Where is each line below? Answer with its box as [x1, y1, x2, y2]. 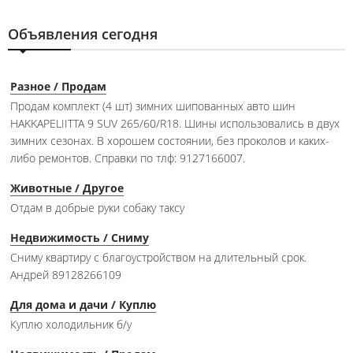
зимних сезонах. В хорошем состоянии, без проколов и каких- [10, 132, 329, 148]
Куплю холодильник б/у [10, 316, 132, 332]
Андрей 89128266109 [10, 266, 121, 282]
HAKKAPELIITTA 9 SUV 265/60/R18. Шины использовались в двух [10, 115, 340, 131]
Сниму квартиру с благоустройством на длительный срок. [10, 249, 307, 265]
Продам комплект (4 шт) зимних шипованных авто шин [10, 98, 295, 113]
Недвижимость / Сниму [10, 229, 149, 245]
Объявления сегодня [8, 24, 158, 43]
